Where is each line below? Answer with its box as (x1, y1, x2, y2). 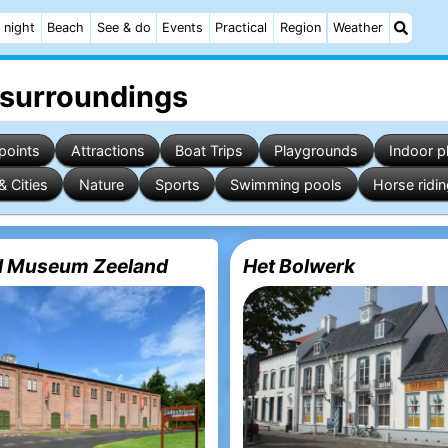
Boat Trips (175, 141, 244, 159)
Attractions (70, 141, 145, 159)
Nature (78, 175, 124, 193)
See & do (96, 20, 151, 35)
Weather (333, 20, 384, 35)
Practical (215, 20, 268, 35)
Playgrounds (274, 141, 359, 159)
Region (280, 20, 322, 35)
